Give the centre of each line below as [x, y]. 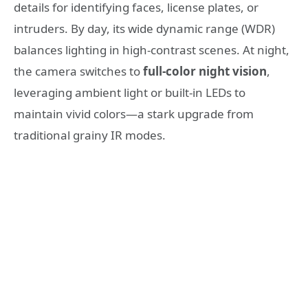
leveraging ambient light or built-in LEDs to [130, 93]
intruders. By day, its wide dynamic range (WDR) [144, 29]
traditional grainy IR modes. [90, 135]
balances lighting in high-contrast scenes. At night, [152, 50]
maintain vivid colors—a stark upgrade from [134, 114]
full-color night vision [205, 71]
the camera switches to [78, 71]
